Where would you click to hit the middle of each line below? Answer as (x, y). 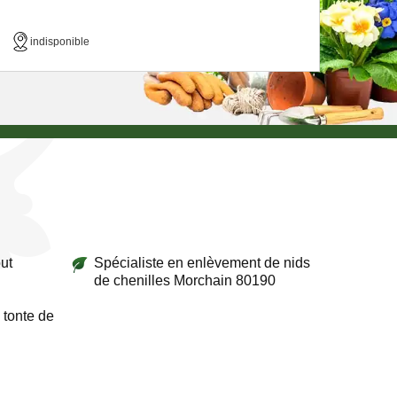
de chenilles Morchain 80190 (184, 280)
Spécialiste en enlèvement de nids (202, 263)
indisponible (60, 41)
